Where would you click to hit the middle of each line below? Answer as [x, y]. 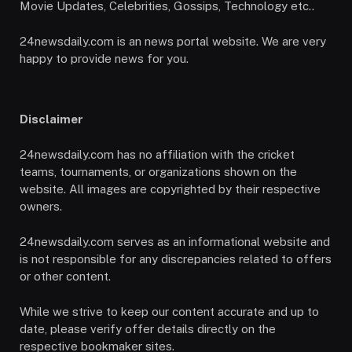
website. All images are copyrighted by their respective [170, 189]
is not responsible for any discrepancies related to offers [176, 259]
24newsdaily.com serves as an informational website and [175, 242]
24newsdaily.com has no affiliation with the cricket [157, 155]
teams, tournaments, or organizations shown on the [158, 172]
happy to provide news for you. [104, 58]
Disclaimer [53, 119]
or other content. [65, 277]
